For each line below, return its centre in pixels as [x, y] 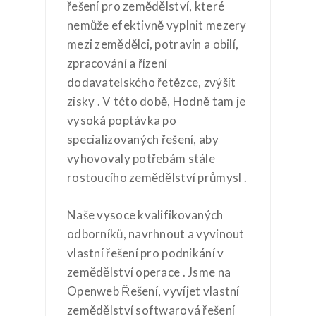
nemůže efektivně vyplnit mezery [157, 25]
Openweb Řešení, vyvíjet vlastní [153, 291]
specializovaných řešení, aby [143, 139]
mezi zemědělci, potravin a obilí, [153, 44]
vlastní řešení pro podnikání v [146, 253]
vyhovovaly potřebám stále [141, 158]
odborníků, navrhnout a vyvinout [156, 233]
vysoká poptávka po [122, 120]
